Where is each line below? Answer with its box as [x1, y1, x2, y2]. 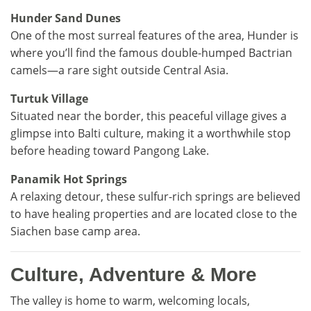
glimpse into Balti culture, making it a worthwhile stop [10, 126, 291, 141]
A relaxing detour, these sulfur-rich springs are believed [10, 189, 301, 204]
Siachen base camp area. [10, 224, 140, 239]
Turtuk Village [10, 91, 88, 106]
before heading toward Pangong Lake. [10, 143, 209, 158]
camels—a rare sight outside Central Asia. [10, 62, 228, 78]
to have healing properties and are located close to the [10, 206, 297, 221]
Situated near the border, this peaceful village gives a [10, 108, 287, 124]
